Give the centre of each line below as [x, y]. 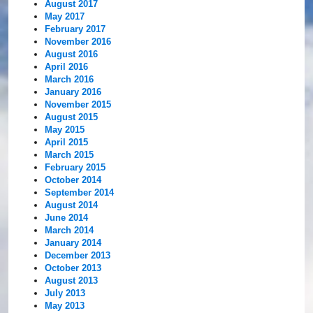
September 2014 [80, 193]
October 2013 [73, 268]
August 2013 [72, 281]
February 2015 [75, 168]
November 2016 [78, 42]
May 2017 [65, 17]
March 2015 [70, 155]
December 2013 [78, 256]
